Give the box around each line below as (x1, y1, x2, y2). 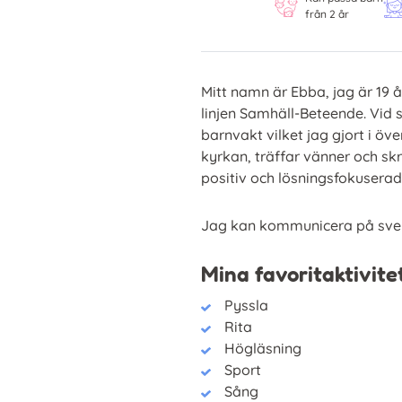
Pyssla (224, 295, 269, 314)
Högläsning (224, 338, 302, 357)
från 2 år (304, 7, 349, 21)
